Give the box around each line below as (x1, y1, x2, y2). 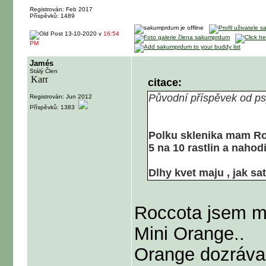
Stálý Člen (30, 68, 58, 74)
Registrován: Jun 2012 (30, 93, 92, 100)
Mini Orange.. (134, 223, 245, 243)
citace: (147, 77, 182, 88)
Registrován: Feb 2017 (30, 6, 93, 12)
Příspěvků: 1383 (30, 104, 78, 110)
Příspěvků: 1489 (30, 12, 77, 19)
